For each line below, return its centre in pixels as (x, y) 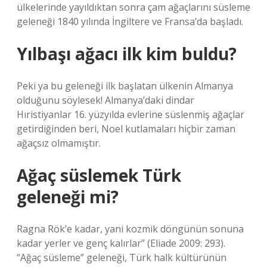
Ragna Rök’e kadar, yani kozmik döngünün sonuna (130, 229)
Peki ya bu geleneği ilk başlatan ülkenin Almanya (125, 86)
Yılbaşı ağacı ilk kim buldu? (127, 54)
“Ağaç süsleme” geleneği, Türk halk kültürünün (122, 257)
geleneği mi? (68, 197)
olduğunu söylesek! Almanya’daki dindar (105, 100)
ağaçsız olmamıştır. (59, 143)
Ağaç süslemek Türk (99, 175)
